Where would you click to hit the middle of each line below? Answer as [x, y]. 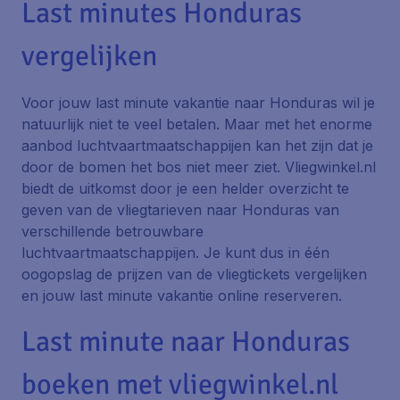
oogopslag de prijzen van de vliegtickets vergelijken [194, 274]
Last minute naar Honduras [186, 342]
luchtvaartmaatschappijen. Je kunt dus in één [175, 253]
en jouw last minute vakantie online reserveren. [182, 296]
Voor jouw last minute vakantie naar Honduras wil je [198, 103]
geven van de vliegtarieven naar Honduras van [180, 210]
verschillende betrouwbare [112, 231]
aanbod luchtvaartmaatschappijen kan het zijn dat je [197, 146]
